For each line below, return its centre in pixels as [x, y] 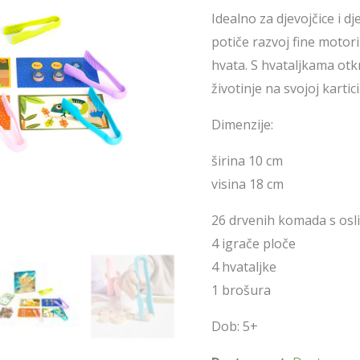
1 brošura [241, 290]
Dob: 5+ [235, 327]
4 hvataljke [244, 267]
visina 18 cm [248, 184]
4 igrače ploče [254, 244]
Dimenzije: [243, 125]
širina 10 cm [247, 161]
